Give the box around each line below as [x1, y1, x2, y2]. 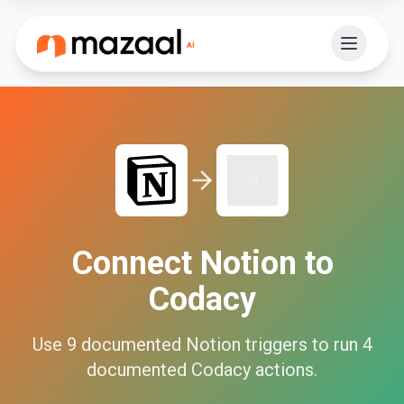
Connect [70, 244, 200, 282]
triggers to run [240, 334, 358, 355]
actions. [251, 359, 317, 381]
